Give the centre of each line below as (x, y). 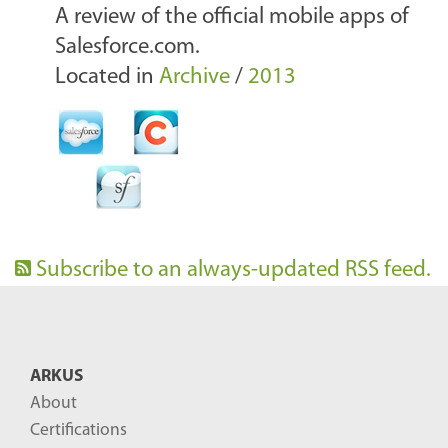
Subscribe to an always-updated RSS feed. (233, 271)
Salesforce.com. (127, 48)
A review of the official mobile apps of (232, 18)
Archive (194, 78)
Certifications (78, 431)
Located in (104, 78)
